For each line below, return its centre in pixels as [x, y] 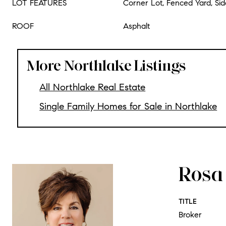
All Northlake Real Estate [93, 87]
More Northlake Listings [106, 65]
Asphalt [136, 26]
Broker [190, 214]
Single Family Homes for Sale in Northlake [128, 106]
